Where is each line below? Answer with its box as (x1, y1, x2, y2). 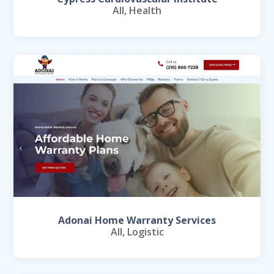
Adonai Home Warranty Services (58, 213, 216, 227)
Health (129, 4, 161, 18)
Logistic (127, 224, 164, 239)
